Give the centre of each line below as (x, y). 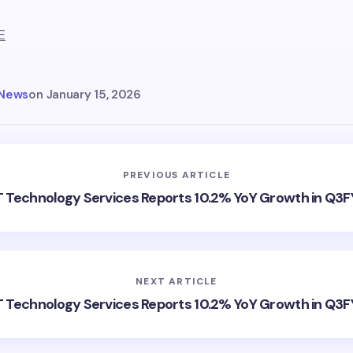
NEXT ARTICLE (176, 281)
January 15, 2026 (93, 94)
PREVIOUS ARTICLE (176, 175)
